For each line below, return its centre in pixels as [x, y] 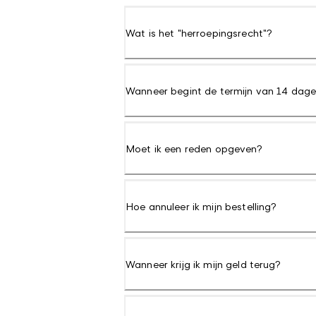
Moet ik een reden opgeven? [194, 148]
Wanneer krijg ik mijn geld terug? [203, 264]
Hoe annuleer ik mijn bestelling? [201, 206]
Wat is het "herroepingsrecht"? [199, 33]
